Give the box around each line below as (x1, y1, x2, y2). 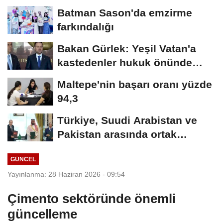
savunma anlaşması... (57, 142, 167, 154)
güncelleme (7, 206, 77, 222)
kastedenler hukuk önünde (57, 57, 192, 69)
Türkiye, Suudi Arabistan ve (57, 114, 197, 126)
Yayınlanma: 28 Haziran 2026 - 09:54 (7, 170, 125, 178)
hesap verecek (57, 71, 131, 83)
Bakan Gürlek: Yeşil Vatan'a (57, 43, 196, 55)
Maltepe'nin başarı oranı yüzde (57, 79, 212, 91)
